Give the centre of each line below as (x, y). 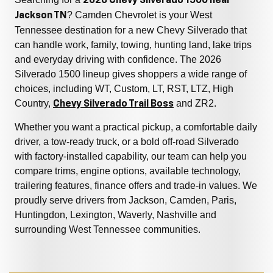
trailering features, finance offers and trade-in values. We (136, 186)
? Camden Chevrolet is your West (140, 15)
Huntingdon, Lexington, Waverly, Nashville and (115, 215)
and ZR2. (195, 104)
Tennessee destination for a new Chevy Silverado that (131, 30)
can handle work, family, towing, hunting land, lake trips (133, 45)
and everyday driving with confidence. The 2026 (118, 60)
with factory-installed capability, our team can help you (131, 157)
